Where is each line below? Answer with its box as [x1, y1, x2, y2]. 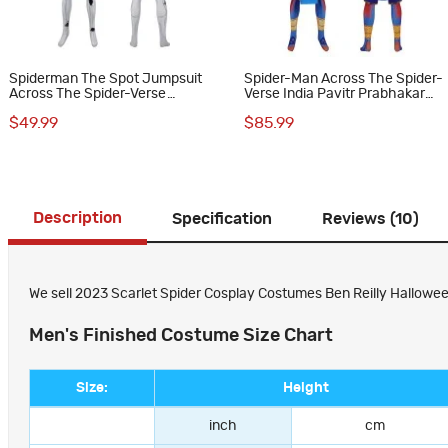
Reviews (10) [322, 211, 419, 228]
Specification [172, 211, 272, 228]
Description [33, 210, 122, 227]
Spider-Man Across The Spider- [244, 72, 444, 87]
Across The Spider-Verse [9, 87, 167, 102]
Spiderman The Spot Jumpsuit [9, 72, 202, 87]
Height [283, 381, 329, 396]
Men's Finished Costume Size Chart [29, 327, 333, 346]
